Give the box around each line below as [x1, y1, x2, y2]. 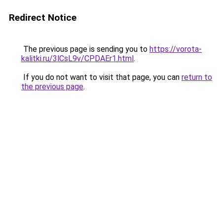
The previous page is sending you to [21, 44, 149, 54]
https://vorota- [149, 44, 202, 54]
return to [182, 73, 212, 82]
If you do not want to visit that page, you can [21, 73, 182, 82]
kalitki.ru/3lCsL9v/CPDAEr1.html [21, 54, 134, 63]
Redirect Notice [9, 12, 76, 23]
